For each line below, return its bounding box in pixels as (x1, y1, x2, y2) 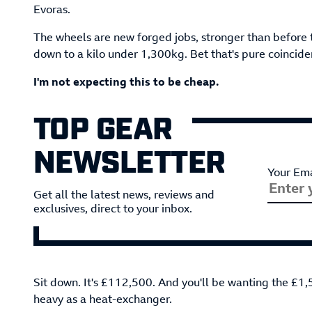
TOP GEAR (33, 107, 173, 145)
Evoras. (33, 1, 70, 17)
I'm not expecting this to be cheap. (33, 74, 219, 90)
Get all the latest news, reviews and (33, 187, 214, 203)
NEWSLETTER (33, 141, 226, 178)
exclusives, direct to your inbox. (33, 201, 192, 217)
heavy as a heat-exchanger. (33, 291, 172, 307)
